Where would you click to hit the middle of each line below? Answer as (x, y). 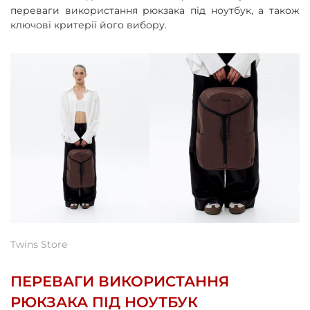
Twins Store (39, 244)
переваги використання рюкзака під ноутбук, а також (155, 10)
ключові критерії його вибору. (89, 25)
